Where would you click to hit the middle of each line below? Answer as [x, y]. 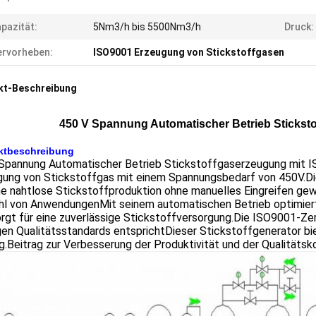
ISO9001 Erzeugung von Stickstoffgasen [189, 52]
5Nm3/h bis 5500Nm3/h [147, 27]
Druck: [299, 27]
